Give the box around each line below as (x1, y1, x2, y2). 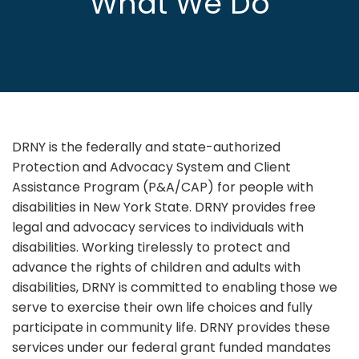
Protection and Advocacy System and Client (12, 158, 291, 176)
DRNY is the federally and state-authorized (12, 138, 280, 156)
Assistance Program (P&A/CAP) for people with (12, 178, 313, 196)
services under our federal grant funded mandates (12, 338, 331, 357)
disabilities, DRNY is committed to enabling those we (12, 278, 337, 296)
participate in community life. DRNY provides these (12, 318, 330, 337)
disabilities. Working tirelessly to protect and (12, 238, 290, 256)
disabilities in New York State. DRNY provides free (12, 198, 316, 216)
